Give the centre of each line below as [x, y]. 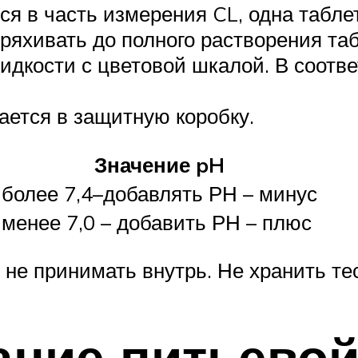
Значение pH [159, 164]
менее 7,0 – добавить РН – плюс [157, 222]
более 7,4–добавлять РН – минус [159, 193]
